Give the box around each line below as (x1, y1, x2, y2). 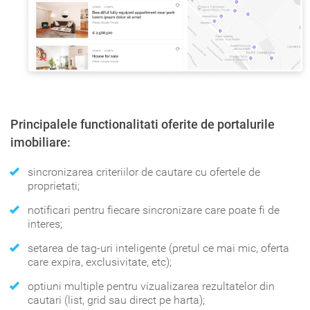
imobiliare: (10, 135, 71, 150)
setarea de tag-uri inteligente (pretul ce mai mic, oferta (28, 241, 289, 255)
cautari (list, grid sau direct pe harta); (28, 293, 205, 307)
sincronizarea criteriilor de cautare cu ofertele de (28, 165, 260, 179)
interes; (28, 217, 62, 231)
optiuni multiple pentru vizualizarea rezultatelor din (28, 280, 275, 293)
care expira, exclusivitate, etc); (28, 255, 172, 269)
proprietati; (28, 179, 80, 193)
